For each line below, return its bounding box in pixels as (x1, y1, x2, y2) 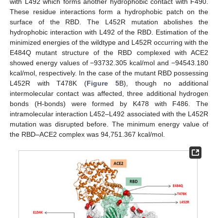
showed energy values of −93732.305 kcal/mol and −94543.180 (10, 58, 208, 67)
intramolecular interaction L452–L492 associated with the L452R (10, 109, 208, 118)
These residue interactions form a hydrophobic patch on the (10, 7, 208, 16)
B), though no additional (119, 79, 209, 87)
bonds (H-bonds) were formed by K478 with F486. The (10, 99, 208, 108)
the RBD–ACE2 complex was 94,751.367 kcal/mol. (10, 130, 165, 138)
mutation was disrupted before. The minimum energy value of (10, 120, 208, 128)
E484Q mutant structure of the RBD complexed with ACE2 (10, 48, 208, 56)
